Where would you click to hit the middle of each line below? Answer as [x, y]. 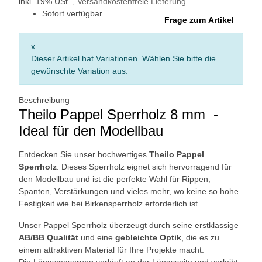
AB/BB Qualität [49, 237]
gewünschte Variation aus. [80, 70]
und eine [97, 237]
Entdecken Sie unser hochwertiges [84, 154]
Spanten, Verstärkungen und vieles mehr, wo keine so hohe [129, 191]
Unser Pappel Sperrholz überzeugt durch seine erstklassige [129, 225]
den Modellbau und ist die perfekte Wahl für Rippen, [115, 179]
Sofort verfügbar [72, 13]
